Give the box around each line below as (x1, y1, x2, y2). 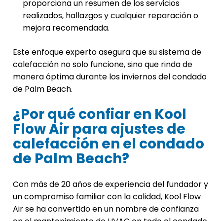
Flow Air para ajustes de (13, 119, 185, 139)
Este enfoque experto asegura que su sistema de (13, 46, 201, 58)
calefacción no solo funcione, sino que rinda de (13, 59, 192, 71)
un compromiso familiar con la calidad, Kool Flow (13, 191, 201, 203)
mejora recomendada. (23, 22, 110, 34)
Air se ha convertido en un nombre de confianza (13, 203, 199, 215)
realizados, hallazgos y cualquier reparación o (23, 10, 198, 22)
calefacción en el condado (13, 134, 204, 154)
